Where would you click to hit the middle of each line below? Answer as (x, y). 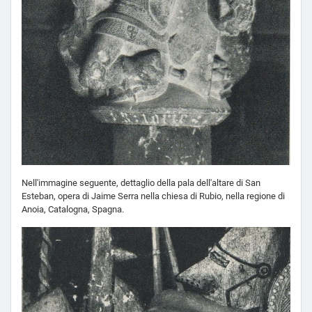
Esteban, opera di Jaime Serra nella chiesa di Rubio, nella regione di (153, 196)
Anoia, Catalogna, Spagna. (73, 210)
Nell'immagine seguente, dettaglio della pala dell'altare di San (141, 183)
